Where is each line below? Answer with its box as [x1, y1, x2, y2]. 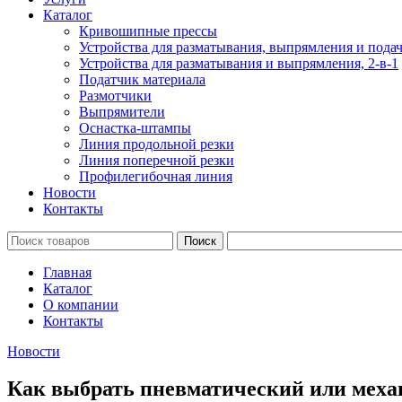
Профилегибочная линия [79, 168, 232, 184]
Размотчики [79, 87, 152, 103]
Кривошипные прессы [79, 22, 217, 39]
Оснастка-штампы [79, 119, 191, 135]
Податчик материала [79, 71, 205, 87]
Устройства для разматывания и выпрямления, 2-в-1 [79, 55, 398, 71]
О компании [43, 296, 118, 312]
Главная [43, 264, 92, 280]
